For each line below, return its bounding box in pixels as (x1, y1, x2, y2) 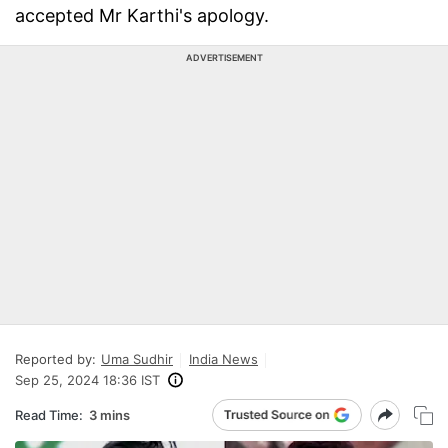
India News (189, 351, 258, 367)
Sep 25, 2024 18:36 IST (15, 372, 160, 388)
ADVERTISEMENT (185, 52, 263, 63)
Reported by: (15, 351, 96, 367)
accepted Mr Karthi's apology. (15, 5, 269, 26)
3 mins (89, 406, 130, 423)
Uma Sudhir (101, 351, 173, 367)
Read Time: (15, 406, 83, 423)
